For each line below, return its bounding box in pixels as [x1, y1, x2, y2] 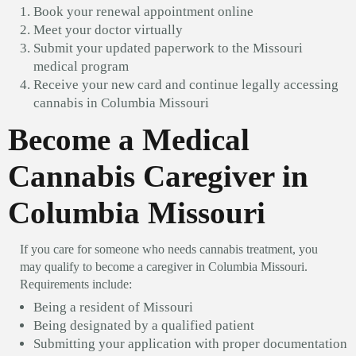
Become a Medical [8, 122, 250, 157]
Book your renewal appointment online [33, 3, 253, 19]
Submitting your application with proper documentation [33, 335, 347, 351]
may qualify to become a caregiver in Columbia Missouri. [20, 259, 308, 273]
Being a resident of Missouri [33, 299, 193, 315]
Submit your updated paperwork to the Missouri [33, 40, 303, 56]
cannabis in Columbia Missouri [33, 95, 209, 110]
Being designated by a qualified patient [33, 317, 254, 333]
